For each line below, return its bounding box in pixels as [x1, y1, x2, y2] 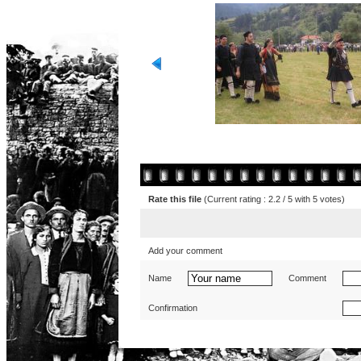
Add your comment [148, 246, 225, 255]
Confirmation [148, 303, 200, 313]
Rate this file [148, 194, 204, 204]
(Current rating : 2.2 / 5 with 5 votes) [204, 194, 345, 204]
